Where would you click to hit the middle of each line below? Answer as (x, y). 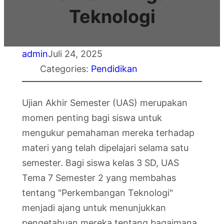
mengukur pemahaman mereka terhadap (108, 133)
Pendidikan (114, 69)
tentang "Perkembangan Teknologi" (97, 193)
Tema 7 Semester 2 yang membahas (99, 178)
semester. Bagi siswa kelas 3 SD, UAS (100, 163)
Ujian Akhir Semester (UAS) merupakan (105, 103)
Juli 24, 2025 (75, 54)
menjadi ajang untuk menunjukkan (94, 208)
